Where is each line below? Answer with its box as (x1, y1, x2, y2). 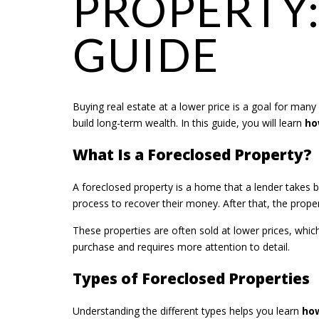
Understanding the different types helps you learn (73, 303, 302, 318)
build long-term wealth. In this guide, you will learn (73, 116, 305, 130)
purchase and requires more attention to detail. (73, 240, 290, 254)
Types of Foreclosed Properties (73, 268, 310, 288)
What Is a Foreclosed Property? (73, 144, 312, 164)
